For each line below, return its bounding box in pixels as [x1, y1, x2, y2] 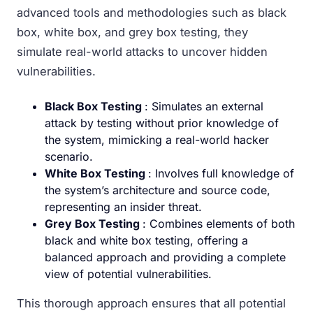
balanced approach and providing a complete [45, 249, 286, 264]
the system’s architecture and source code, [45, 182, 270, 197]
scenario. [45, 149, 93, 163]
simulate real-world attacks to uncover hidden [17, 44, 268, 59]
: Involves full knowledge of [148, 166, 294, 180]
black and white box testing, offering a [45, 233, 248, 247]
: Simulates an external [145, 99, 263, 113]
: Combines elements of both [143, 216, 295, 231]
